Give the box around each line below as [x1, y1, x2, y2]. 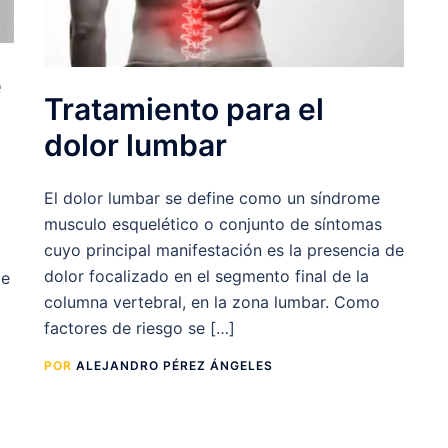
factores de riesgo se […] [44, 318, 235, 339]
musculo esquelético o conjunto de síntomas [44, 214, 382, 235]
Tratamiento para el [44, 91, 324, 128]
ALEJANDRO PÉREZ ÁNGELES [76, 358, 273, 374]
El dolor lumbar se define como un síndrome [44, 188, 380, 209]
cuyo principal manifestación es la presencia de [44, 240, 404, 261]
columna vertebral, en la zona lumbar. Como [44, 292, 380, 313]
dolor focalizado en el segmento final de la [44, 266, 369, 287]
